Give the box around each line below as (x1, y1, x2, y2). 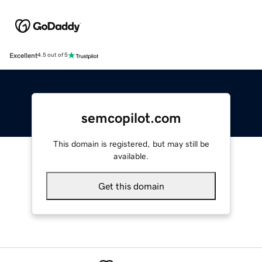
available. (113, 151, 149, 160)
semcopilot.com (81, 111, 181, 125)
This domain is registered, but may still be (53, 139, 209, 148)
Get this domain (98, 181, 164, 191)
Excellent (9, 51, 37, 59)
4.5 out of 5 (37, 52, 68, 58)
